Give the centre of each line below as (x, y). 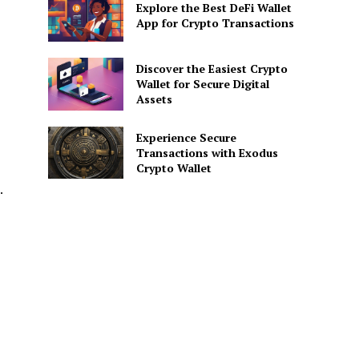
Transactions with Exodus (207, 152)
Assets (154, 99)
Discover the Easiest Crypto (212, 69)
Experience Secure (186, 137)
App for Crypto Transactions (215, 23)
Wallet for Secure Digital (202, 84)
